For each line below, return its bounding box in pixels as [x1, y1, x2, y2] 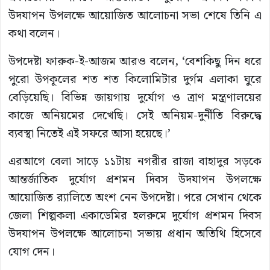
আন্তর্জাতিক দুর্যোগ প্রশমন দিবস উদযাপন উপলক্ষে [8, 170, 262, 189]
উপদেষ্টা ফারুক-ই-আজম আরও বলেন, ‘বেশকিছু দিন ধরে [8, 52, 262, 71]
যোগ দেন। [8, 242, 55, 262]
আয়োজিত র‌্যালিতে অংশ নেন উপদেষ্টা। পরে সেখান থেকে [8, 188, 262, 207]
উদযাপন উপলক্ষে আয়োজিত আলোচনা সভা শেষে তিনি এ [8, 6, 262, 25]
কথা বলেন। [8, 24, 60, 43]
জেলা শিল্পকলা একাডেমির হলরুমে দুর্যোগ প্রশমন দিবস [8, 206, 262, 225]
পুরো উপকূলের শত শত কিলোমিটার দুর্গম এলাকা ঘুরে [8, 70, 262, 89]
